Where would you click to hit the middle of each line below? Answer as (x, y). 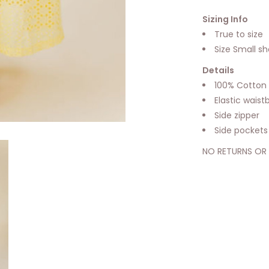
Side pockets (241, 130)
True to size (238, 34)
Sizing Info (225, 19)
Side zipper (237, 115)
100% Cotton (240, 85)
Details (218, 70)
